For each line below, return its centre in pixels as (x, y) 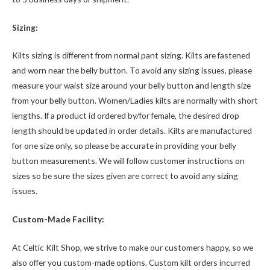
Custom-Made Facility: (58, 219)
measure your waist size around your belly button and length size (131, 86)
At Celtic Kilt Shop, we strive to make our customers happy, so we (133, 248)
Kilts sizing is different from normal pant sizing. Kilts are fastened (131, 55)
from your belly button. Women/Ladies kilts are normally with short (135, 101)
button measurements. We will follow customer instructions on (128, 161)
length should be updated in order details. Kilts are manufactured (132, 131)
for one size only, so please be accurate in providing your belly (124, 146)
